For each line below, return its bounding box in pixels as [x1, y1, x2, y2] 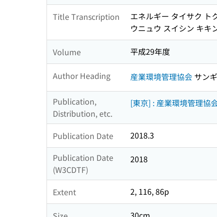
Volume [53, 46, 81, 58]
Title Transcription [53, 10, 120, 22]
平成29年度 [130, 46, 170, 58]
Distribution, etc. [53, 108, 112, 120]
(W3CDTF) [53, 164, 88, 176]
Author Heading [53, 69, 110, 81]
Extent [53, 186, 76, 198]
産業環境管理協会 [130, 70, 192, 82]
